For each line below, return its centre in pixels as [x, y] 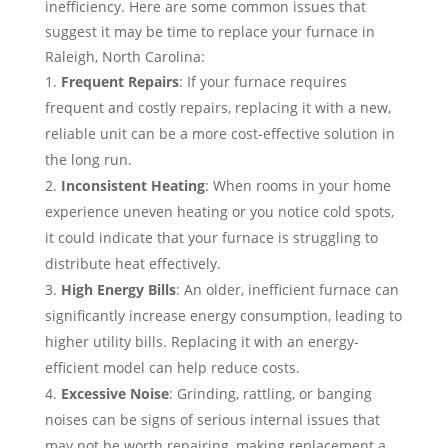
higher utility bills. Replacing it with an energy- [201, 342]
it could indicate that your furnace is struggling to [211, 238]
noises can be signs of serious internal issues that [212, 420]
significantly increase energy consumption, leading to [223, 316]
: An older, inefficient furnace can [287, 290]
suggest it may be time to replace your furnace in [209, 32]
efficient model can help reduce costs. [172, 368]
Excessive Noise [114, 394]
